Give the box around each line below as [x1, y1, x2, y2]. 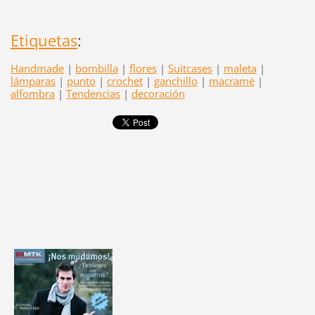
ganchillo [153, 73, 198, 88]
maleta [223, 60, 257, 75]
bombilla [75, 60, 118, 75]
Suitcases [167, 60, 212, 75]
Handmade [10, 60, 64, 75]
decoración [131, 86, 185, 101]
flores [129, 60, 157, 75]
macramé [208, 73, 255, 88]
